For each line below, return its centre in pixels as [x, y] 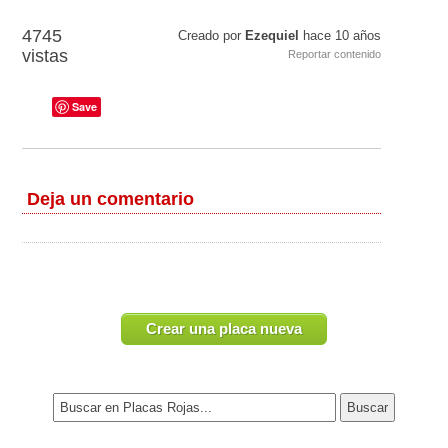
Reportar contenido [335, 54]
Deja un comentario [111, 199]
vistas [45, 56]
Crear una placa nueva [223, 329]
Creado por [212, 36]
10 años [358, 36]
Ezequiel [272, 36]
